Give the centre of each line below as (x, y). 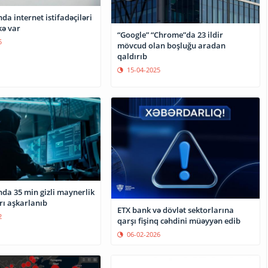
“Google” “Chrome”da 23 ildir (170, 35)
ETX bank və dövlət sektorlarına (176, 210)
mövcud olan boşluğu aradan (172, 46)
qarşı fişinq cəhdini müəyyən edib (179, 220)
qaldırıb (133, 57)
